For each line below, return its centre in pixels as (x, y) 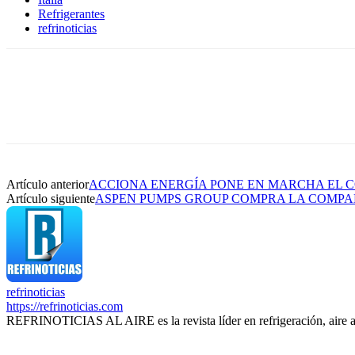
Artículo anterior (48, 184)
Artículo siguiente (51, 198)
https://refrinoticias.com (65, 306)
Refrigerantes (71, 13)
